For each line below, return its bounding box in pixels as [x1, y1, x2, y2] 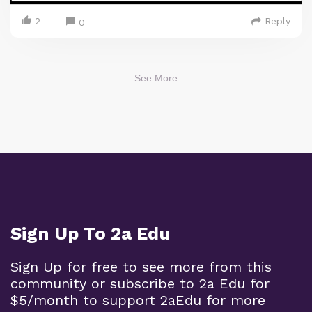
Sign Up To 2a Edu [10, 222, 171, 244]
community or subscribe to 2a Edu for [10, 274, 270, 292]
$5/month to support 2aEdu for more [10, 291, 265, 309]
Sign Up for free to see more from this [10, 258, 272, 275]
